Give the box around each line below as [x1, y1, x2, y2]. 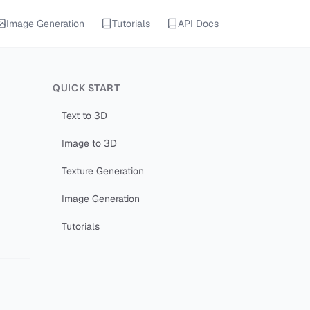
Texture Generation [61, 165, 144, 177]
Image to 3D [61, 137, 117, 149]
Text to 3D [61, 109, 107, 122]
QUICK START [52, 82, 120, 94]
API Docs [178, 17, 219, 30]
